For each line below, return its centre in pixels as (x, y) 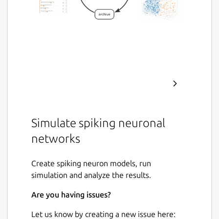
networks (56, 138)
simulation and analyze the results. (91, 175)
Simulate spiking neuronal (98, 123)
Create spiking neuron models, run (91, 164)
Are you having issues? (71, 195)
